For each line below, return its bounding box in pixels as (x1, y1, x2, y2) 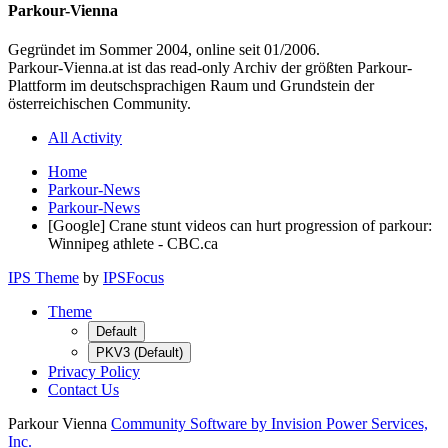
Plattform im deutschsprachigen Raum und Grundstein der (8, 77, 374, 95)
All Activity (48, 129, 122, 147)
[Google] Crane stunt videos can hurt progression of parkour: (48, 217, 432, 235)
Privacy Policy (48, 363, 140, 381)
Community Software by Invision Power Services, (111, 415, 428, 433)
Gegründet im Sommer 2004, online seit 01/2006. (8, 41, 320, 59)
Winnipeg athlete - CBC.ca (48, 235, 218, 253)
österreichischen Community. (8, 95, 191, 113)
